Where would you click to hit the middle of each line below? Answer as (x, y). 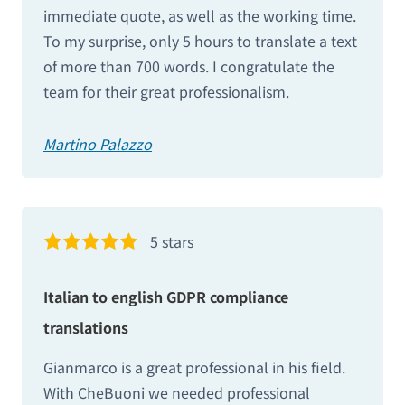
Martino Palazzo (98, 143)
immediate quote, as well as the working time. (200, 15)
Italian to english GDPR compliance (166, 296)
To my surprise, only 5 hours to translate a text (200, 40)
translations (86, 327)
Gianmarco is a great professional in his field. (194, 367)
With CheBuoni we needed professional (177, 392)
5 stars (172, 241)
